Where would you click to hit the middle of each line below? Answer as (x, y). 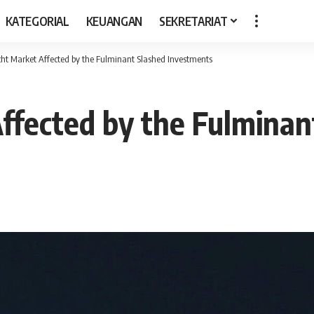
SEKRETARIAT (193, 21)
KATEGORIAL (37, 21)
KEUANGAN (114, 21)
